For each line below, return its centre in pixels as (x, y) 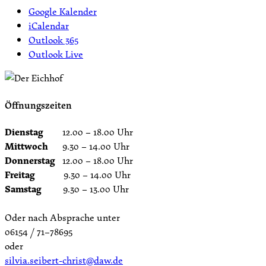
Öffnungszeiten (38, 105)
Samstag (23, 189)
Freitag (20, 174)
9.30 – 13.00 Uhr (85, 189)
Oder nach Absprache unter (62, 217)
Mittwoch (26, 146)
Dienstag (24, 132)
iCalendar (49, 26)
